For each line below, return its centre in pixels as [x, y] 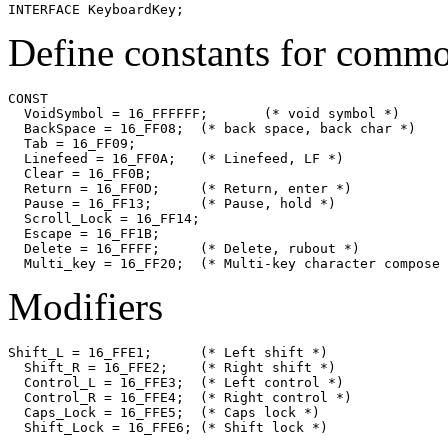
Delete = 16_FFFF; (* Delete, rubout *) [84, 248]
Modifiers [85, 306]
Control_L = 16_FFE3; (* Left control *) [96, 382]
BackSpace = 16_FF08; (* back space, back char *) [96, 128]
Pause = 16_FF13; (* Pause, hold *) [80, 203]
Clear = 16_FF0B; [80, 173]
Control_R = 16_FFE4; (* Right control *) [96, 397]
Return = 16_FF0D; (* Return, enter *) [84, 188]
